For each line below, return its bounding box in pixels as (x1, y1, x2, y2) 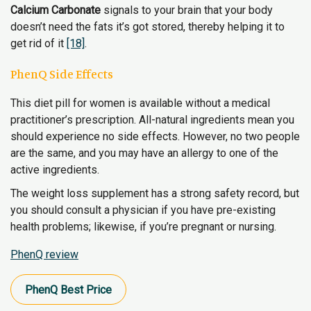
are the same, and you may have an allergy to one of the (10, 146, 278, 160)
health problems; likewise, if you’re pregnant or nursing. (10, 220, 276, 233)
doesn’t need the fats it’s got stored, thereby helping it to (10, 20, 285, 33)
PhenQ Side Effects (10, 66, 113, 81)
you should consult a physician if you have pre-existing (10, 203, 276, 217)
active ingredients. (10, 163, 99, 176)
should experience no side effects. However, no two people (10, 130, 300, 143)
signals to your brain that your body (101, 3, 273, 17)
